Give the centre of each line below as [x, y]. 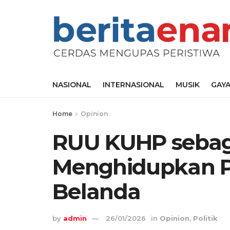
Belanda [97, 191]
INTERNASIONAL [133, 85]
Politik [205, 218]
